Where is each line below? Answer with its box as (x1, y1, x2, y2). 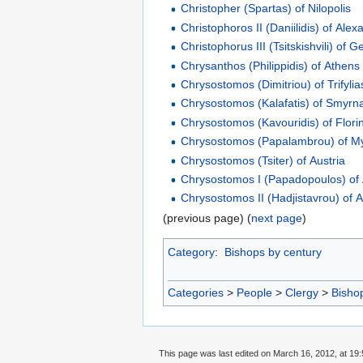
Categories (168, 286, 224, 300)
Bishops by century (224, 245, 322, 258)
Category (168, 245, 215, 258)
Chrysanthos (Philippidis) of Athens (181, 58, 361, 72)
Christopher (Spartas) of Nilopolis (181, 2, 352, 15)
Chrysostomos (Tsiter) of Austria (181, 153, 346, 167)
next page (251, 211, 302, 224)
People (237, 286, 272, 300)
